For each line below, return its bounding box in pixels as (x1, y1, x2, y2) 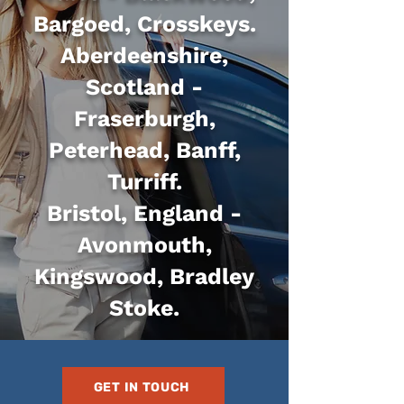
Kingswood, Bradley (34, 263, 254, 289)
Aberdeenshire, (60, 42, 228, 69)
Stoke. (109, 295, 179, 321)
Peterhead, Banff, (48, 137, 241, 163)
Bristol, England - (47, 200, 242, 226)
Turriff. (106, 169, 182, 195)
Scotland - (86, 74, 203, 100)
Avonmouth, (77, 232, 212, 258)
